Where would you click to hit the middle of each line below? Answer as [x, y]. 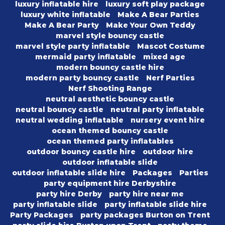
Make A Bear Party [62, 25]
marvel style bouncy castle [110, 36]
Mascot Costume [171, 46]
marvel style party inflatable [73, 46]
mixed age [164, 57]
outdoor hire [168, 152]
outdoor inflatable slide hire [69, 173]
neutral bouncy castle [60, 110]
